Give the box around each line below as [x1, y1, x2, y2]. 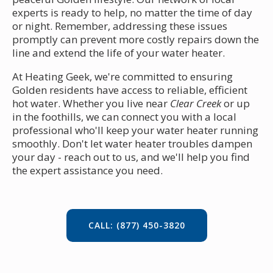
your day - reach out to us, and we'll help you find [12, 149, 250, 164]
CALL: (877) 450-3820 [88, 219, 185, 231]
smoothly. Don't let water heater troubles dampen [12, 136, 252, 151]
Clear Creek [170, 96, 221, 110]
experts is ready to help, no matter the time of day [12, 5, 252, 19]
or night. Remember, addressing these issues [12, 18, 227, 33]
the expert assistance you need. [12, 163, 163, 177]
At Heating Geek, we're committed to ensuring [12, 69, 233, 83]
